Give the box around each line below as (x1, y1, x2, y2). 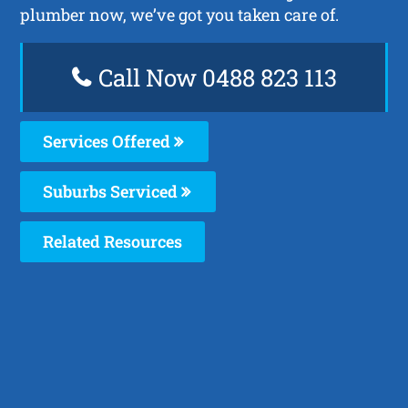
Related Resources (43, 229, 183, 252)
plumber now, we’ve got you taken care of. (20, 3, 340, 25)
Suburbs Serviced (43, 179, 182, 202)
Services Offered (43, 129, 175, 152)
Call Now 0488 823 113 (92, 61, 337, 93)
